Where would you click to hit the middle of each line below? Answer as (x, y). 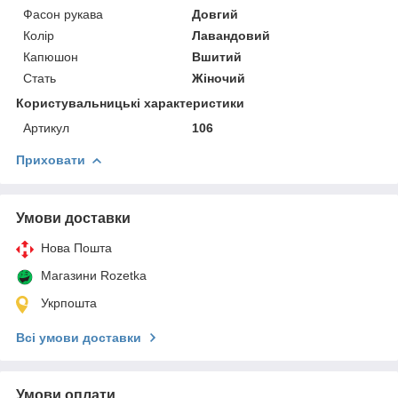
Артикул (46, 127)
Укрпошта (69, 302)
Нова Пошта (76, 247)
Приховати (51, 159)
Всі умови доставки (79, 337)
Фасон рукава (63, 14)
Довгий (215, 14)
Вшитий (217, 56)
